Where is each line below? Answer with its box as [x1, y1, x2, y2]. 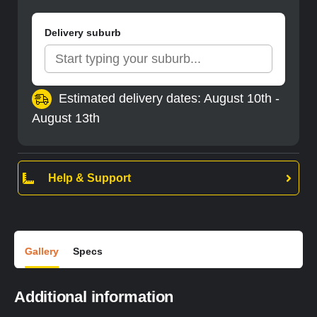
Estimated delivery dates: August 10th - [59, 91, 279, 106]
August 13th [32, 111, 100, 126]
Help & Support [48, 171, 131, 184]
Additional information [14, 288, 174, 306]
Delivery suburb [45, 27, 121, 39]
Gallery [25, 246, 59, 258]
